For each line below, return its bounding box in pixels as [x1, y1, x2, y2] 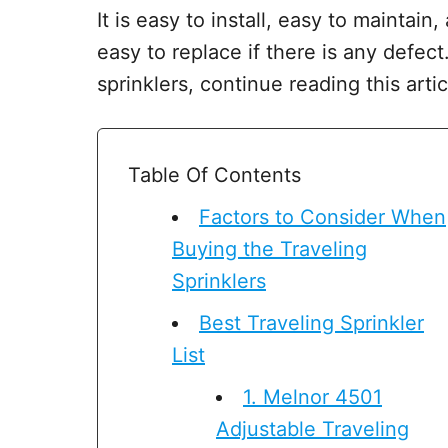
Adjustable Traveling [216, 417, 409, 441]
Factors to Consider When [199, 205, 446, 229]
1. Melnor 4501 [243, 385, 382, 409]
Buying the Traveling [172, 237, 367, 261]
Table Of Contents [128, 163, 301, 187]
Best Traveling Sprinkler [199, 311, 424, 335]
